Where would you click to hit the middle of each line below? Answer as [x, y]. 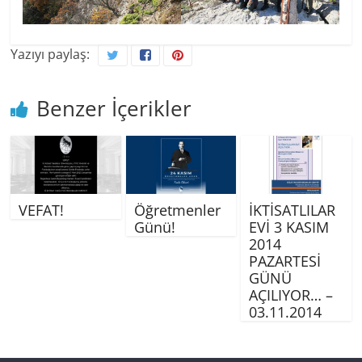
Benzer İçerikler [114, 108]
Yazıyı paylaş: [51, 54]
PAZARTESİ [284, 261]
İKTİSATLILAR [292, 210]
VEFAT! [42, 210]
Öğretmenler [177, 210]
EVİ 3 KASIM [288, 227]
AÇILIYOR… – [290, 295]
